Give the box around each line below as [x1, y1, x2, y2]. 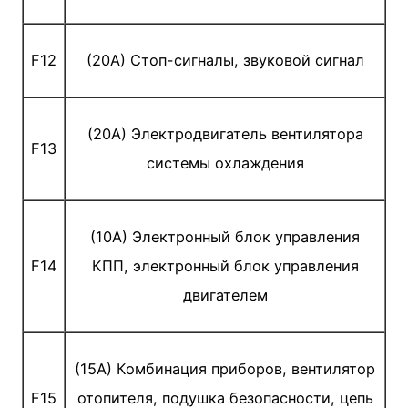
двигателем [182, 286, 268, 305]
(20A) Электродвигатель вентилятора [87, 125, 363, 144]
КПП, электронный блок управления [91, 257, 359, 276]
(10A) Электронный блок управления [90, 228, 360, 247]
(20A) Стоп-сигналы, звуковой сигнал [86, 51, 364, 70]
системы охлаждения [146, 154, 304, 173]
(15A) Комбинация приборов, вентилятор [75, 360, 375, 379]
